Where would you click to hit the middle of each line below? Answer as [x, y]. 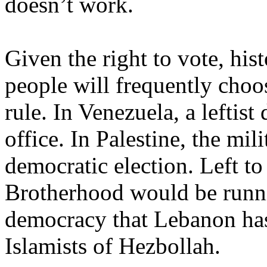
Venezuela [126, 111]
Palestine [138, 138]
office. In [50, 138]
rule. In [41, 111]
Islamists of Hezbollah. [113, 246]
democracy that [79, 219]
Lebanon [195, 219]
